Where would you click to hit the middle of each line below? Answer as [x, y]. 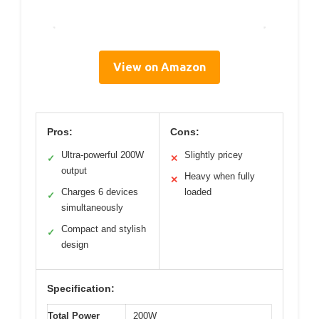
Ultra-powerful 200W [103, 155]
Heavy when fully [220, 177]
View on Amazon [159, 67]
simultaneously [92, 208]
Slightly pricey [214, 155]
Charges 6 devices [100, 192]
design [75, 245]
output [74, 171]
